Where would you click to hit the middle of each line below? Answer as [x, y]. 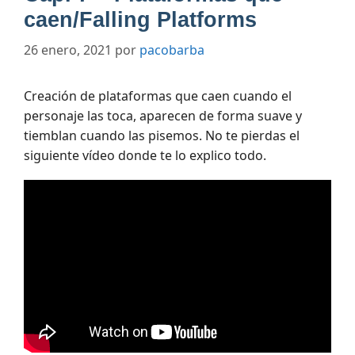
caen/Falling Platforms [140, 20]
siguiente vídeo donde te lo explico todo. [145, 156]
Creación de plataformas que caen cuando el [158, 96]
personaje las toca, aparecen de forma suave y [163, 116]
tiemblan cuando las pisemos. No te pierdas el [162, 136]
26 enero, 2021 [68, 50]
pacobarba [172, 50]
